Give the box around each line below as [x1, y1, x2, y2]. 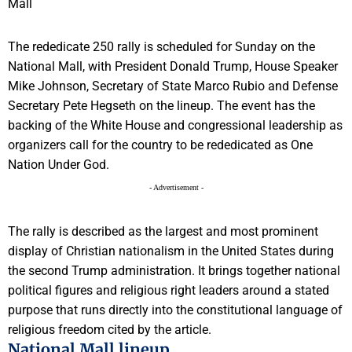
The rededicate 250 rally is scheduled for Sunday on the [8, 39, 315, 55]
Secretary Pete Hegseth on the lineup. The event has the [8, 98, 315, 114]
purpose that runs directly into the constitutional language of [8, 302, 343, 318]
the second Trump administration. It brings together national [8, 263, 340, 279]
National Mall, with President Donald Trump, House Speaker [8, 59, 338, 75]
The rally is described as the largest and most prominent [8, 224, 318, 240]
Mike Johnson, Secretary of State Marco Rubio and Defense [8, 79, 338, 94]
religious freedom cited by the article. [8, 322, 211, 338]
